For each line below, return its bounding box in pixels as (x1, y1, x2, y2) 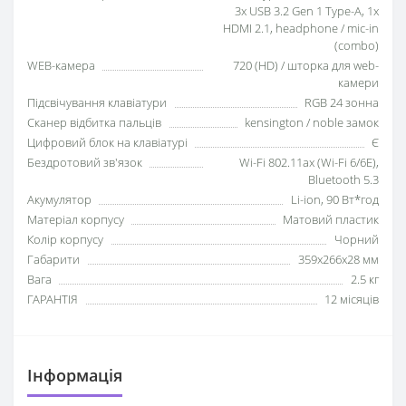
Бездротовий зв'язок (27, 154, 142, 171)
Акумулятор (27, 191, 92, 208)
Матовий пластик (283, 211, 379, 228)
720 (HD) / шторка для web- (233, 57, 379, 74)
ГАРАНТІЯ (27, 291, 78, 308)
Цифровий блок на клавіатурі (27, 134, 188, 151)
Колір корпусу (27, 231, 103, 248)
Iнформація (27, 364, 122, 387)
